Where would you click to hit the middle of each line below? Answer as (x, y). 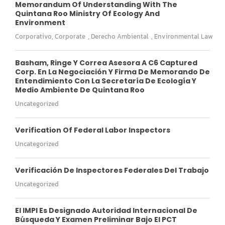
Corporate (70, 36)
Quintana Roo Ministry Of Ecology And (87, 13)
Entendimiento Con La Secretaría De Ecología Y (106, 81)
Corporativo (33, 36)
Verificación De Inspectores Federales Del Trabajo (112, 170)
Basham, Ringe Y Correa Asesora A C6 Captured (106, 63)
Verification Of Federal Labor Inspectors (93, 130)
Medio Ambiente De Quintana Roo (80, 90)
